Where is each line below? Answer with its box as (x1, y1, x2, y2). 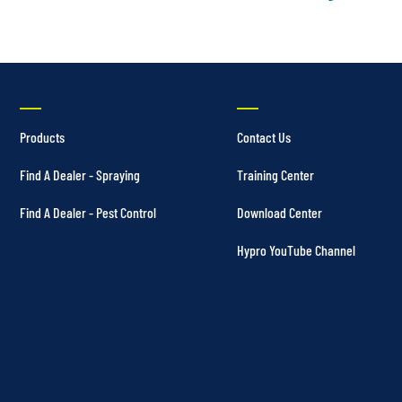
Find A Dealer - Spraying (20, 165, 140, 183)
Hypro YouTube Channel (237, 240, 355, 258)
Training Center (237, 165, 314, 183)
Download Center (237, 203, 322, 221)
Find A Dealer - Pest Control (20, 203, 156, 221)
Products (20, 127, 65, 145)
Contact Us (237, 127, 291, 145)
